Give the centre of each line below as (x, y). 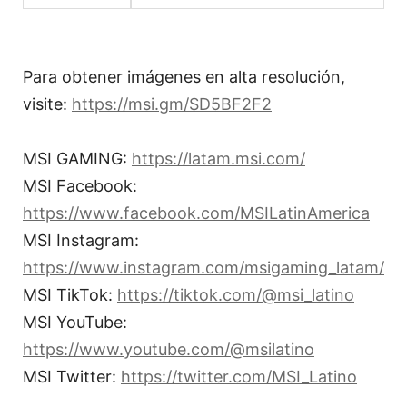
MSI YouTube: (75, 323)
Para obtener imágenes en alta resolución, (184, 77)
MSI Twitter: (72, 377)
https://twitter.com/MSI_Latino (239, 377)
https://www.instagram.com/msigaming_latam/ (203, 268)
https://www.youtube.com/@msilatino (169, 350)
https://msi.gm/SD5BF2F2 (172, 104)
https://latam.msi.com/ (218, 159)
